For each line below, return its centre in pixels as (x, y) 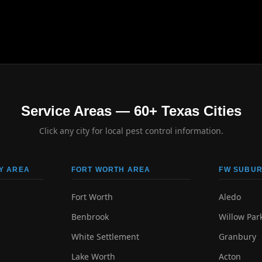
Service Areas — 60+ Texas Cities (131, 111)
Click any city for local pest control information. (131, 131)
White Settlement (105, 237)
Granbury (238, 237)
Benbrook (90, 217)
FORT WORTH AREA (111, 170)
